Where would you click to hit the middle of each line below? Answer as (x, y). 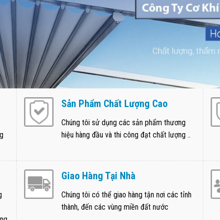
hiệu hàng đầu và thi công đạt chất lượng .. (126, 135)
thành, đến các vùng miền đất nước (115, 207)
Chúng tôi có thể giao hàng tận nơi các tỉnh (126, 195)
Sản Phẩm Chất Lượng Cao (114, 104)
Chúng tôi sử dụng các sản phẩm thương (124, 123)
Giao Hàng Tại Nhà (98, 176)
